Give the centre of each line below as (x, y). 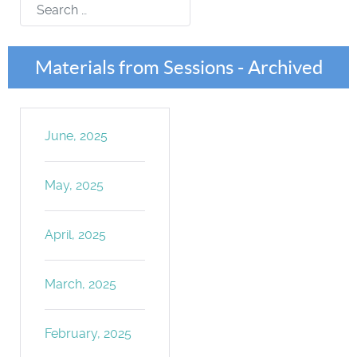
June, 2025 (76, 135)
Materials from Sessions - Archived (178, 67)
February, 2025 (88, 333)
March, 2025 (81, 284)
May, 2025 (75, 185)
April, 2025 (76, 234)
